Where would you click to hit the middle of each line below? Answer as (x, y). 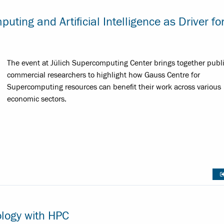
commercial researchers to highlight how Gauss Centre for (103, 75)
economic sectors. (37, 99)
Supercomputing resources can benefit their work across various (114, 87)
